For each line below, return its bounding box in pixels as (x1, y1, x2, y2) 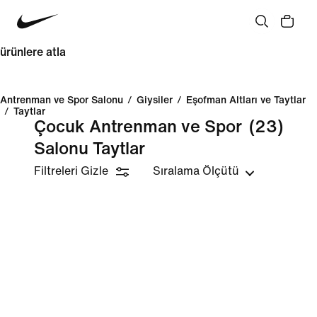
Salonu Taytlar (34, 140, 145, 158)
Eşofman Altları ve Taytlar (186, 95, 306, 105)
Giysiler (137, 95, 173, 105)
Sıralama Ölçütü (153, 165, 239, 177)
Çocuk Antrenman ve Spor (34, 118, 242, 136)
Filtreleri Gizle (34, 165, 108, 177)
